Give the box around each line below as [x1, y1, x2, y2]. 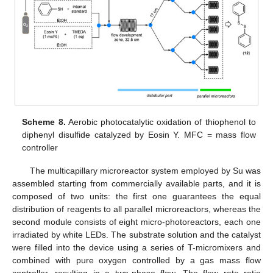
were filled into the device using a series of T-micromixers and [12, 243, 261, 253]
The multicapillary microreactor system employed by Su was [29, 166, 261, 176]
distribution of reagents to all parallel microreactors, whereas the [12, 204, 261, 214]
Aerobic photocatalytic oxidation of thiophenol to [65, 117, 256, 127]
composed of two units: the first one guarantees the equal [12, 191, 261, 202]
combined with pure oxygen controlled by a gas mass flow [12, 255, 261, 266]
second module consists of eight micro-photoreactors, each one [12, 217, 261, 227]
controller [22, 143, 58, 153]
